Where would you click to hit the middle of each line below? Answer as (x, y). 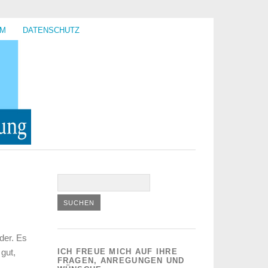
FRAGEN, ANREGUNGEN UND (121, 261)
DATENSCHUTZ (51, 30)
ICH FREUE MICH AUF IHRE (118, 252)
